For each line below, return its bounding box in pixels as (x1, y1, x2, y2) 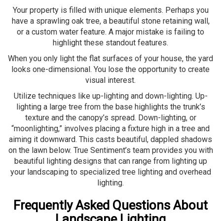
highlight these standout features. (53, 37, 168, 47)
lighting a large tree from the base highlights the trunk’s (16, 102, 205, 111)
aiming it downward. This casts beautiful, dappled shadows (9, 134, 212, 144)
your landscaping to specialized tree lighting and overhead (10, 167, 211, 177)
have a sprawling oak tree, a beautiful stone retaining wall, (11, 16, 210, 26)
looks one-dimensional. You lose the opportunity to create (11, 64, 210, 74)
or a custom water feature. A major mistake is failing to (17, 27, 204, 37)
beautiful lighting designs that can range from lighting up (14, 156, 207, 166)
